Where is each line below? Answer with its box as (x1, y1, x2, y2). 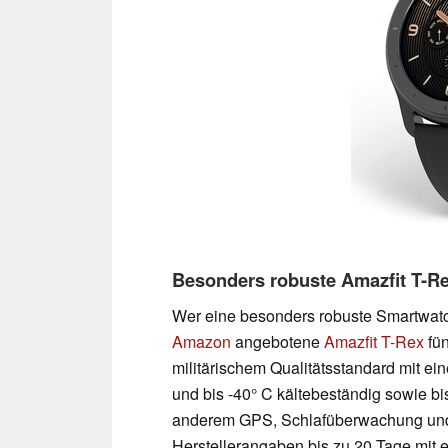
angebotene (231, 329, 324, 353)
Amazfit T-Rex (324, 329, 424, 353)
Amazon (172, 329, 231, 353)
